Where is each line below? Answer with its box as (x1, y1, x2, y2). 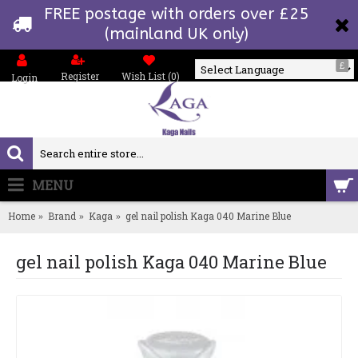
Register (60, 70, 99, 82)
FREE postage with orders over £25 (44, 5, 308, 23)
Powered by (243, 84, 306, 98)
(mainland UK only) (104, 25, 249, 43)
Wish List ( (121, 70, 172, 82)
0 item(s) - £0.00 (234, 177, 322, 193)
